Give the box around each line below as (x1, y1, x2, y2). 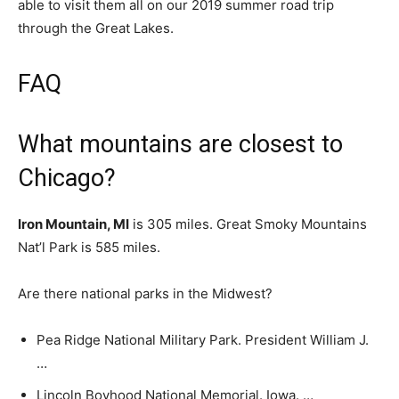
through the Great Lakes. (18, 20, 174, 37)
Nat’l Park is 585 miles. (18, 239, 160, 256)
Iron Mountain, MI (18, 216, 129, 232)
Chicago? (18, 164, 116, 192)
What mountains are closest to (18, 130, 343, 159)
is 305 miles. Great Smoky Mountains (129, 216, 367, 232)
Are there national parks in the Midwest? (18, 285, 273, 302)
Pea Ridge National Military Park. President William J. (37, 331, 369, 348)
